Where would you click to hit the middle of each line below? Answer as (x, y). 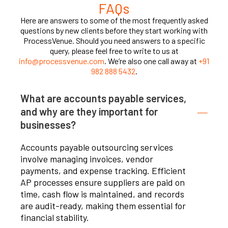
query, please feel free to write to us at (114, 51)
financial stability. (55, 218)
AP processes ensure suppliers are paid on (103, 182)
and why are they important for (89, 112)
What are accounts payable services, (103, 98)
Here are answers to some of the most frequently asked (114, 20)
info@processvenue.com (62, 61)
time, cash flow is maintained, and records (102, 194)
